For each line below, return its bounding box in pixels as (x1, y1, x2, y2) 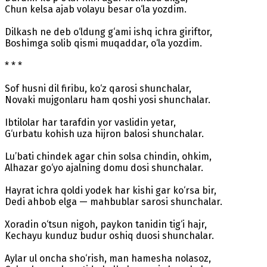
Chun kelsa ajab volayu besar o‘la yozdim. (5, 3, 187, 15)
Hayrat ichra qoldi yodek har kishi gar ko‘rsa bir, (5, 184, 216, 196)
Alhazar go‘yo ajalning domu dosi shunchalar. (5, 162, 203, 173)
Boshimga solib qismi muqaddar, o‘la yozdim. (5, 37, 202, 49)
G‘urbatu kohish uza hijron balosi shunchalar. (5, 128, 204, 139)
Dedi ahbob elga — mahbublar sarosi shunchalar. (5, 195, 222, 207)
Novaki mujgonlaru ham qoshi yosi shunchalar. (5, 94, 210, 105)
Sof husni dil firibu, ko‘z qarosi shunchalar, (5, 82, 191, 94)
